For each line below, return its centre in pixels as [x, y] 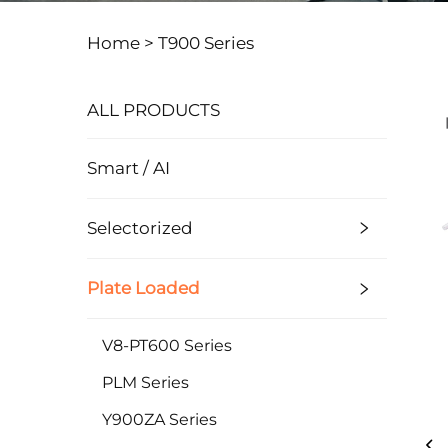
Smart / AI [128, 167]
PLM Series [145, 382]
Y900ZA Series [159, 419]
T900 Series [206, 42]
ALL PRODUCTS [153, 109]
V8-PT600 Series [167, 345]
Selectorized [140, 227]
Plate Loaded [143, 287]
